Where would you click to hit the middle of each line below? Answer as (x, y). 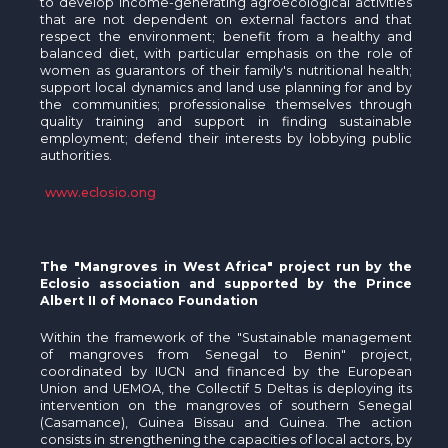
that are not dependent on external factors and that (226, 19)
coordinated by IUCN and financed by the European (226, 371)
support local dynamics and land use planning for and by (226, 87)
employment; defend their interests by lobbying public (226, 138)
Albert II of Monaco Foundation (149, 300)
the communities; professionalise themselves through (226, 104)
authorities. (76, 155)
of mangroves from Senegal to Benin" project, (226, 354)
